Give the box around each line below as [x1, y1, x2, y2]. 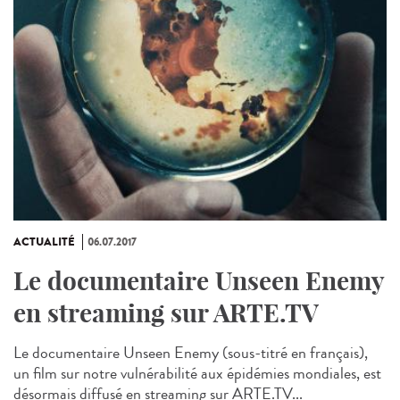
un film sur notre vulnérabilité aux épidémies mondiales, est [13, 361, 381, 385]
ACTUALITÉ [13, 233, 75, 250]
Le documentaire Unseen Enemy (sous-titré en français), [13, 340, 368, 364]
